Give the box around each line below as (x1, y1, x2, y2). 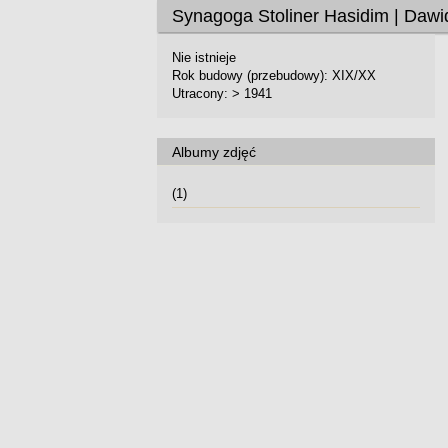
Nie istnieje (172, 50, 236, 65)
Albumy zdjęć (181, 144, 256, 160)
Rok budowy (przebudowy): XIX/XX (172, 68, 376, 83)
